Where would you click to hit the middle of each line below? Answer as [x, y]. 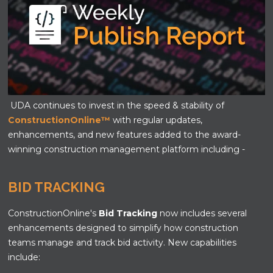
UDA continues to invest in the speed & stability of [116, 105]
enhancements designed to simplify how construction [123, 228]
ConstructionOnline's [54, 213]
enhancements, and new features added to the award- [125, 134]
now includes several [202, 213]
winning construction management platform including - [127, 149]
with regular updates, [158, 120]
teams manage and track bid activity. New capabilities [122, 242]
